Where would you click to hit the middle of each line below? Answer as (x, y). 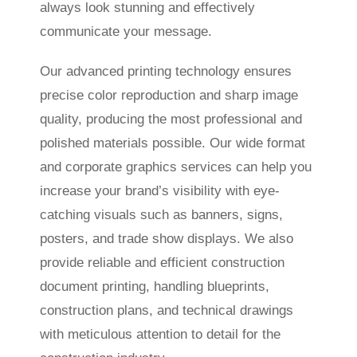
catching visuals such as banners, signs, (161, 214)
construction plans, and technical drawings (166, 310)
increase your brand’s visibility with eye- (159, 190)
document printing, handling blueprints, (154, 286)
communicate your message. (126, 31)
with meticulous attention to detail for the (160, 334)
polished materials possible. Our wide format (172, 143)
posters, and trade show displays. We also (166, 238)
